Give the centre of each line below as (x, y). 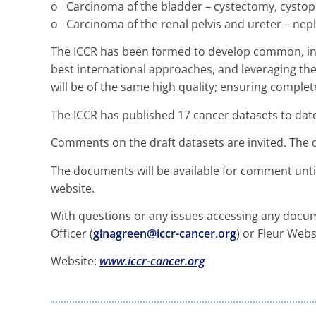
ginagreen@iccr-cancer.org (165, 233)
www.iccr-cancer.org (152, 261)
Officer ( (72, 233)
